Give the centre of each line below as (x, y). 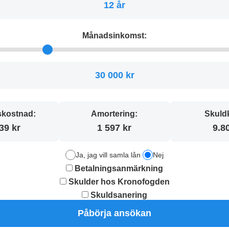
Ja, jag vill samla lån (108, 155)
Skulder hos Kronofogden (118, 181)
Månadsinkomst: (114, 35)
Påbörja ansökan (114, 213)
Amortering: (114, 113)
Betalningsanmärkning (118, 168)
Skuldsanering (118, 195)
